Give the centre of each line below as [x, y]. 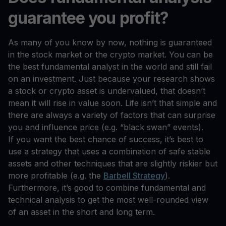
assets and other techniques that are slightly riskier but [113, 164]
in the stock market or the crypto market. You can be [110, 55]
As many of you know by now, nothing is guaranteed [110, 43]
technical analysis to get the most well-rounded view [108, 200]
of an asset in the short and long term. [81, 212]
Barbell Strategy [134, 176]
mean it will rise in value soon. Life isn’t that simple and [112, 103]
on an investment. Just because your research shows [111, 79]
